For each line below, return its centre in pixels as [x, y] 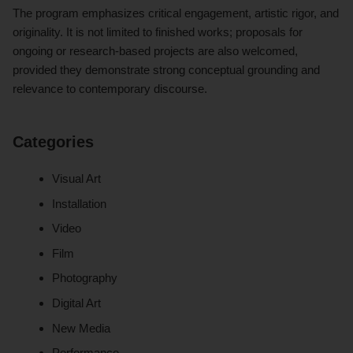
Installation [80, 203]
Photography [85, 278]
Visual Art [77, 178]
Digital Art [77, 303]
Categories [53, 141]
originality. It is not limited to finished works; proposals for [158, 32]
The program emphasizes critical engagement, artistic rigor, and [176, 13]
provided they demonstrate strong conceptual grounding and [166, 69]
